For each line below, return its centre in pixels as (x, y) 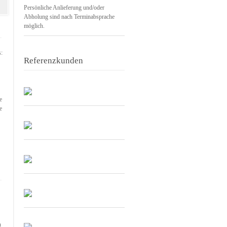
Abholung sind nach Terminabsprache (69, 17)
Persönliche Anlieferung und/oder (64, 8)
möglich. (34, 26)
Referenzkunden (53, 61)
